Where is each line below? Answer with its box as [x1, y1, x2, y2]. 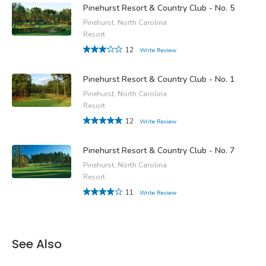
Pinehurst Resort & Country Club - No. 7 [83, 145, 235, 157]
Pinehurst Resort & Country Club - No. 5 [83, 2, 235, 14]
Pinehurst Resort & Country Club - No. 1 [83, 74, 235, 85]
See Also [12, 236, 62, 253]
